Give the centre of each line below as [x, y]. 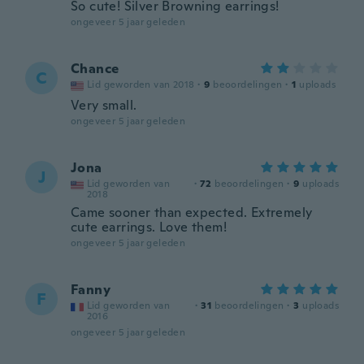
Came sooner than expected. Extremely [192, 212]
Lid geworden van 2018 [141, 84]
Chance [95, 69]
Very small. [104, 105]
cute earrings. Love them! [149, 227]
